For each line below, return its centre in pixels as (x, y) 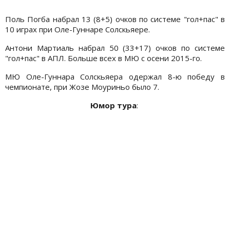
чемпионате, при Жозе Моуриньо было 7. (83, 87)
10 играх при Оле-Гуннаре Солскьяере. (78, 30)
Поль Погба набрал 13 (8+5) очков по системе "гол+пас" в (115, 19)
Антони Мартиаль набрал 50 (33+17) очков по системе (115, 48)
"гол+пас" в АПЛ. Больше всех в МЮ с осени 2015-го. (103, 58)
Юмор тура (113, 106)
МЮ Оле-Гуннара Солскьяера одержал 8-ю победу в (115, 77)
